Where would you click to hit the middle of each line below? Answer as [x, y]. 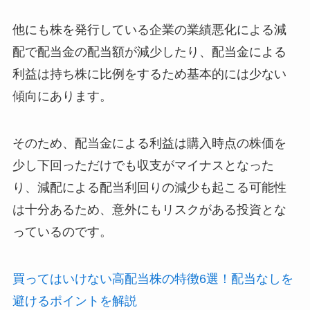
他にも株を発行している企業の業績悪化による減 [149, 30]
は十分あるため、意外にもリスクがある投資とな [149, 209]
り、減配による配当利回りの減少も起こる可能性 [149, 187]
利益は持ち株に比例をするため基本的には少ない [149, 74]
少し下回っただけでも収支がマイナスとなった [143, 165]
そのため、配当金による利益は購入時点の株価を [149, 143]
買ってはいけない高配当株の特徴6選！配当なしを [153, 279]
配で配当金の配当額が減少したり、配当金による [149, 52]
